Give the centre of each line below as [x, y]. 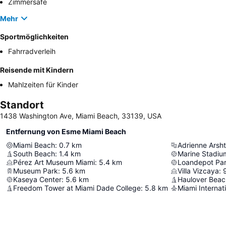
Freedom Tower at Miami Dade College [77, 188]
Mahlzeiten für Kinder [43, 85]
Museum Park [36, 171]
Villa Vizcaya [198, 171]
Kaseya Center [37, 180]
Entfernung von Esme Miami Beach [66, 132]
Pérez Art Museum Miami [54, 162]
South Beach [34, 154]
